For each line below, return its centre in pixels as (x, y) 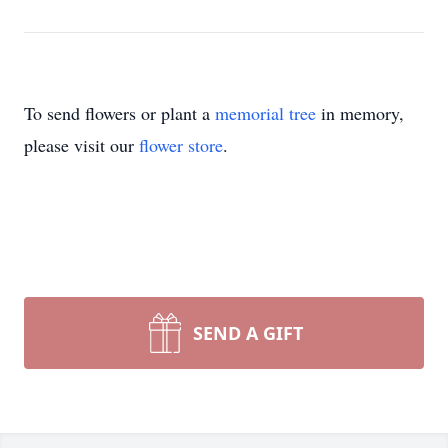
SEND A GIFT (248, 333)
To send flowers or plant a (119, 113)
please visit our (81, 145)
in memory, (360, 113)
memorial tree (265, 113)
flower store (181, 145)
